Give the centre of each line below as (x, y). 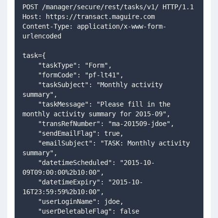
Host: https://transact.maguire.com (89, 17)
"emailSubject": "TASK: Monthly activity (30, 143)
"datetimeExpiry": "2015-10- (30, 182)
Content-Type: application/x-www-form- (94, 27)
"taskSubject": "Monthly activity (30, 85)
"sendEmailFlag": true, (81, 134)
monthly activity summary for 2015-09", (96, 114)
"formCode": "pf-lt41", (81, 75)
